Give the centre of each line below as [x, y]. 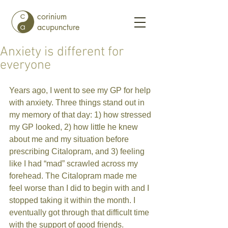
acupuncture [58, 27]
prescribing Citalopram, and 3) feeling [78, 151]
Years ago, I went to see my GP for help [81, 90]
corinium [52, 17]
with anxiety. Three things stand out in [78, 103]
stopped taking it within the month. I [73, 200]
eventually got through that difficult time [80, 212]
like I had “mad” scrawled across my [75, 164]
